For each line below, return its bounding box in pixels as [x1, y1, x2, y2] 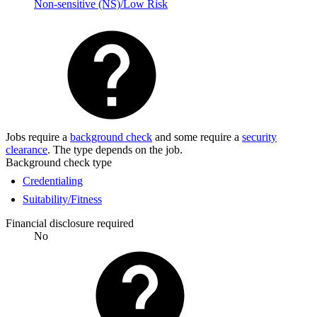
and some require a [152, 130, 242, 143]
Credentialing [23, 174, 83, 187]
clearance [6, 143, 47, 156]
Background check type [6, 156, 112, 168]
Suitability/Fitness [23, 192, 102, 205]
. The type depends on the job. [47, 143, 183, 156]
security [242, 130, 277, 143]
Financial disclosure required [6, 217, 134, 229]
